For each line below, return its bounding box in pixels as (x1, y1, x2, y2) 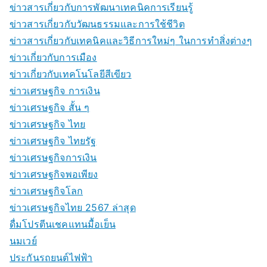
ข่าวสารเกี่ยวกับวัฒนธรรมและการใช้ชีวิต (10, 18, 185, 30)
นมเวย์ (10, 235, 37, 247)
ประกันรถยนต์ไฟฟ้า (10, 252, 93, 263)
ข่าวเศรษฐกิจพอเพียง (10, 168, 98, 180)
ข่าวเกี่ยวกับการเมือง (10, 51, 97, 63)
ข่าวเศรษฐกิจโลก (10, 185, 83, 197)
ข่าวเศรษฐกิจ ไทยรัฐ (10, 135, 97, 147)
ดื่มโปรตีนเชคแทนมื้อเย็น (10, 218, 116, 230)
